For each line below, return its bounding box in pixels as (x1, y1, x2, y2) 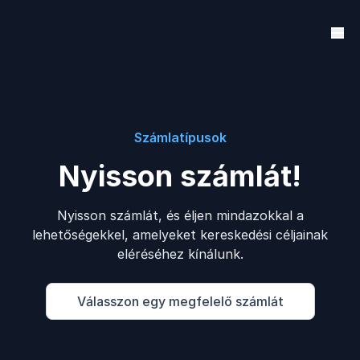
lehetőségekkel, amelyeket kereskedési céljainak (32, 227, 328, 243)
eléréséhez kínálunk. (117, 246, 243, 262)
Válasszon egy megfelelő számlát (76, 293, 284, 309)
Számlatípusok (133, 129, 227, 145)
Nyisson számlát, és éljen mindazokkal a (56, 207, 304, 223)
